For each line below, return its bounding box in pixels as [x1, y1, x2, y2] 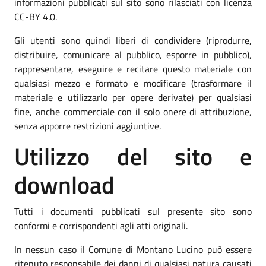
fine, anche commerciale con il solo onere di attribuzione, [14, 104, 252, 119]
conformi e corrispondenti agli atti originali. [14, 218, 188, 233]
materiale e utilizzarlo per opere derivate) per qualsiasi [14, 90, 252, 104]
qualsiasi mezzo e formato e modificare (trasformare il [14, 75, 252, 90]
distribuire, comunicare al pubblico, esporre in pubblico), [14, 47, 252, 62]
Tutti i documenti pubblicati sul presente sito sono [14, 204, 252, 218]
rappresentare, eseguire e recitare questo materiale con [14, 61, 252, 76]
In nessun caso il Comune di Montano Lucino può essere [14, 242, 252, 256]
